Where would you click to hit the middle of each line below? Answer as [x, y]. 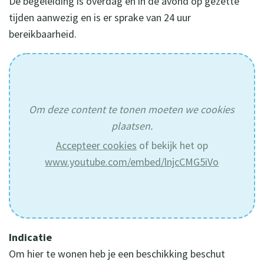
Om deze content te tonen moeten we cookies [132, 109]
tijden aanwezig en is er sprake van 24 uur [100, 17]
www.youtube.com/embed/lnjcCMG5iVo [132, 161]
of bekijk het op [172, 145]
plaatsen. [132, 126]
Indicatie [30, 237]
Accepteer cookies [96, 145]
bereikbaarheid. [43, 34]
